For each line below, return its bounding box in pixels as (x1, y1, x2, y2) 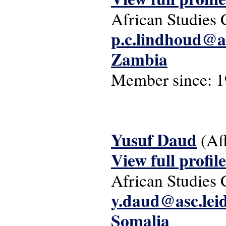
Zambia (111, 47, 167, 71)
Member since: (111, 68, 216, 90)
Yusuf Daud (111, 128, 197, 152)
